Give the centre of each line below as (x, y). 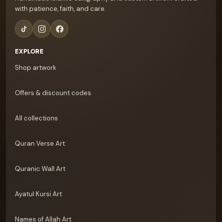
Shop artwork (36, 68)
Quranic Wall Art (40, 169)
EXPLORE (29, 52)
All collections (36, 118)
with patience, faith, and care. (60, 9)
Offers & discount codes (53, 93)
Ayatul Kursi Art (38, 194)
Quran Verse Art (40, 143)
